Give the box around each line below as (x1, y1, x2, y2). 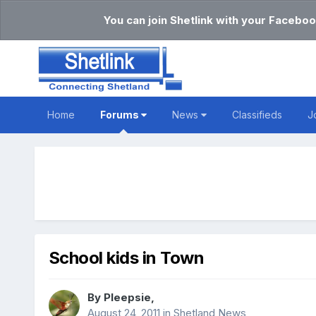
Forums (99, 109, 141, 121)
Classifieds (231, 109, 282, 121)
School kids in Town (48, 248, 205, 269)
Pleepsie (103, 291, 151, 305)
